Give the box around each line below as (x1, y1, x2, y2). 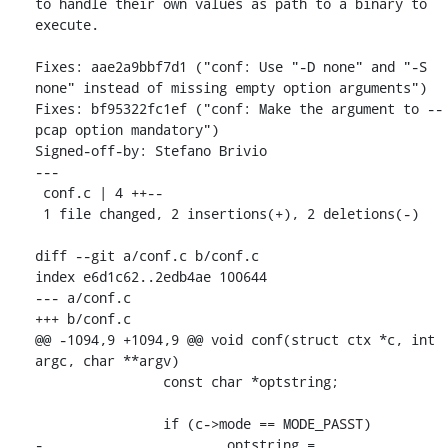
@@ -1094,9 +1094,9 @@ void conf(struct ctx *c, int (35, 329, 435, 349)
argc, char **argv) (35, 350, 179, 370)
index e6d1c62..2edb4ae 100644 (35, 266, 267, 286)
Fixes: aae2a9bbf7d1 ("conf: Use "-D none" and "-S (35, 56, 427, 76)
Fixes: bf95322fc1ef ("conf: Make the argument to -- (35, 98, 443, 118)
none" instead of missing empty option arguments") (35, 77, 427, 97)
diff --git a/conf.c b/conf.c (35, 245, 259, 265)
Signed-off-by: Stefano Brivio (35, 140, 275, 160)
